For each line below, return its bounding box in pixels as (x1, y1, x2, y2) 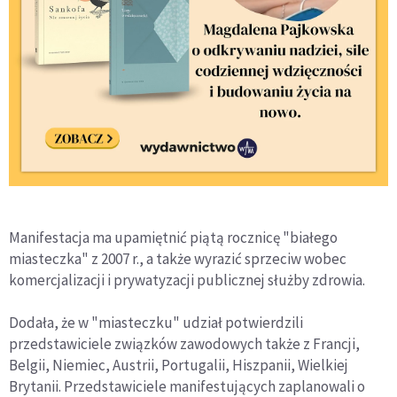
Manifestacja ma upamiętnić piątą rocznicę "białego (9, 227, 338, 247)
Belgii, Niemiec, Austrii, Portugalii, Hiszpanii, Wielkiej (9, 354, 348, 375)
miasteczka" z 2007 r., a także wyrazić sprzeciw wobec (9, 248, 346, 269)
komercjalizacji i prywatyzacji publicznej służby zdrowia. (9, 269, 365, 290)
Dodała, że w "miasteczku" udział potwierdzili (9, 312, 303, 332)
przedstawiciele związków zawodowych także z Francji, (9, 333, 360, 354)
